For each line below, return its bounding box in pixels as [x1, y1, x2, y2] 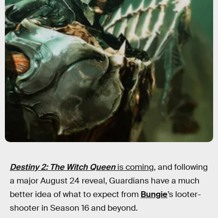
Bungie [141, 189, 167, 200]
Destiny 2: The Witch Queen [10, 162, 115, 172]
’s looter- [167, 189, 201, 200]
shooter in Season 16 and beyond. [10, 203, 138, 213]
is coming [117, 162, 154, 172]
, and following [154, 162, 208, 172]
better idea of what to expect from [10, 189, 141, 200]
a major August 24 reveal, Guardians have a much [10, 176, 200, 186]
